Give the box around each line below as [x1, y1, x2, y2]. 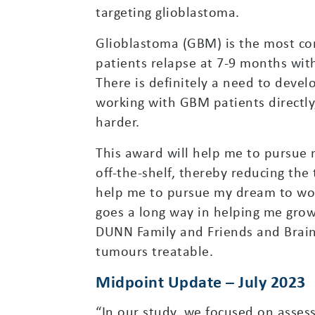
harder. [96, 111, 140, 131]
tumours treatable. [96, 240, 213, 260]
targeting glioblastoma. [96, 1, 240, 21]
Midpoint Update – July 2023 [96, 269, 306, 292]
